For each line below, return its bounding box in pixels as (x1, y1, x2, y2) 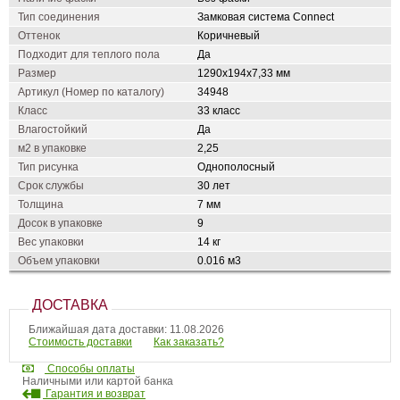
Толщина (18, 198, 63, 211)
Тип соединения (18, 11, 100, 23)
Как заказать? (154, 336, 224, 348)
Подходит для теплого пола (18, 48, 160, 61)
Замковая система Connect (197, 11, 334, 23)
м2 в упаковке (18, 142, 87, 154)
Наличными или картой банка (22, 375, 173, 387)
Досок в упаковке (18, 217, 103, 229)
